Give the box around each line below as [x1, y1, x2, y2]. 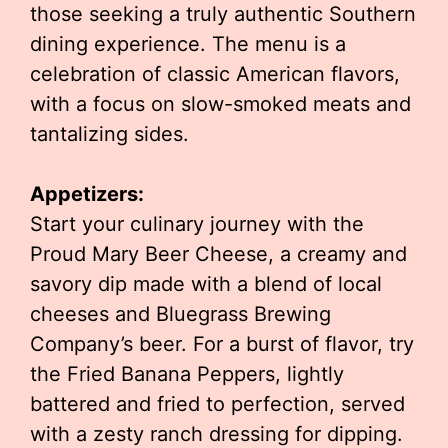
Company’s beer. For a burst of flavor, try [30, 332, 414, 356]
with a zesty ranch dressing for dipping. [30, 422, 403, 446]
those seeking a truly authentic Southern [30, 2, 416, 26]
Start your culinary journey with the [30, 212, 364, 236]
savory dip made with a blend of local [30, 272, 382, 296]
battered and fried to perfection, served [30, 392, 405, 416]
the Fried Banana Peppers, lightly [30, 362, 344, 386]
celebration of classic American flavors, [30, 62, 400, 86]
